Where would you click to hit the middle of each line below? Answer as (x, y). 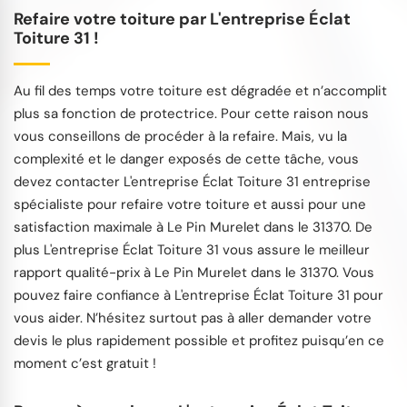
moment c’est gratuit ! (85, 363)
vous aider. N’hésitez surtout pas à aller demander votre (193, 318)
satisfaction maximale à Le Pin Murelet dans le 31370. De (193, 227)
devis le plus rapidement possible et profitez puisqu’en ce (199, 340)
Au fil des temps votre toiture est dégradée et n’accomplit (200, 90)
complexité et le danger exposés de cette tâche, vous (186, 159)
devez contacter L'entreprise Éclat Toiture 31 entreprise (192, 181)
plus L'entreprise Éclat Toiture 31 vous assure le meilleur (192, 249)
